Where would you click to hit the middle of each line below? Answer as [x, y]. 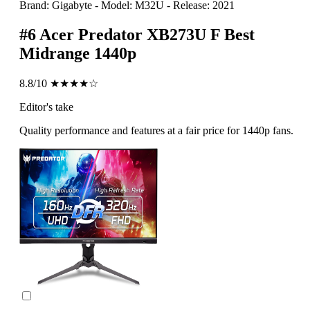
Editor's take [46, 107]
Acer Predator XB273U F [130, 35]
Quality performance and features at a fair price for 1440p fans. [156, 131]
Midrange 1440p [78, 54]
